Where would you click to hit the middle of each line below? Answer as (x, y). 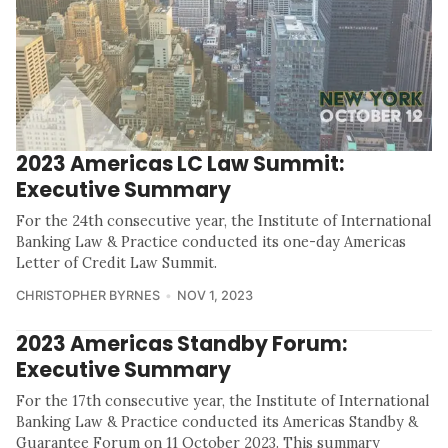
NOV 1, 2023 (214, 296)
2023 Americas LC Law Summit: (180, 164)
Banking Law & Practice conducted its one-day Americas (211, 242)
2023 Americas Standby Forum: (181, 344)
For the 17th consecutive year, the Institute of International (222, 401)
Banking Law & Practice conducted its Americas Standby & (217, 422)
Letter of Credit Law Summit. (116, 263)
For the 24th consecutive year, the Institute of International (223, 221)
